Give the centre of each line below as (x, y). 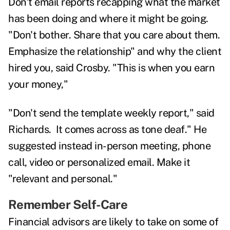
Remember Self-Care (68, 205)
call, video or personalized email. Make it (99, 162)
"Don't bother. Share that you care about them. (114, 35)
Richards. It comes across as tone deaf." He (107, 130)
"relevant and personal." (63, 179)
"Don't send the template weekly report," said (111, 113)
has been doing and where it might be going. (108, 19)
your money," (38, 84)
